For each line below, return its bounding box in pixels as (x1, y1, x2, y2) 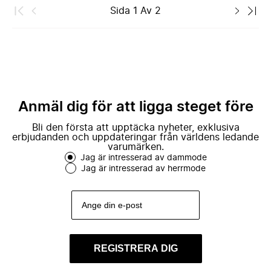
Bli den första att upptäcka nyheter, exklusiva (31, 123, 240, 132)
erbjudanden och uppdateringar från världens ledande (12, 132, 259, 142)
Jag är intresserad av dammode (80, 154, 207, 162)
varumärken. (107, 142, 164, 152)
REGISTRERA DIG (93, 243, 178, 253)
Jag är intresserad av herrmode (81, 165, 206, 173)
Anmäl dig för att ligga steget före (18, 100, 253, 114)
